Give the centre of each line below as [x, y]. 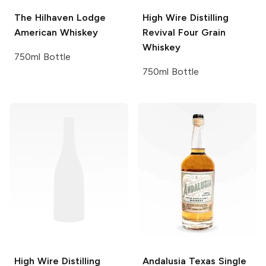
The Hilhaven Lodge [60, 18]
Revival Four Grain [184, 33]
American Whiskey [56, 33]
